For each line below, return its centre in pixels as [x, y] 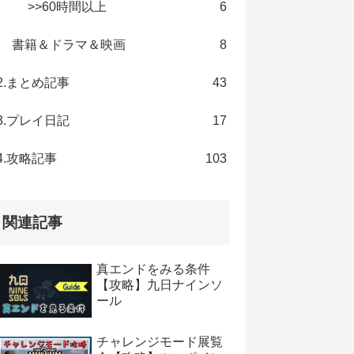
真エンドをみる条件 [153, 269]
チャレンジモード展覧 [160, 341]
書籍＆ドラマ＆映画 [69, 44]
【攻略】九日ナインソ [160, 285]
